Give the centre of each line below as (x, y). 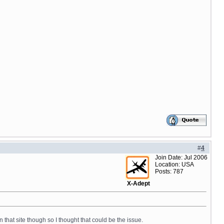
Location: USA (174, 164)
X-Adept (138, 183)
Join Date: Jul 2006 (181, 157)
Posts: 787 (169, 171)
